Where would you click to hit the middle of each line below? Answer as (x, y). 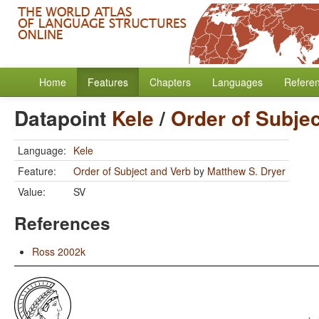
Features (108, 82)
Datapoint (63, 118)
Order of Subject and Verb (132, 171)
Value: (32, 192)
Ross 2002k (59, 251)
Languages (237, 82)
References (62, 223)
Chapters (170, 82)
